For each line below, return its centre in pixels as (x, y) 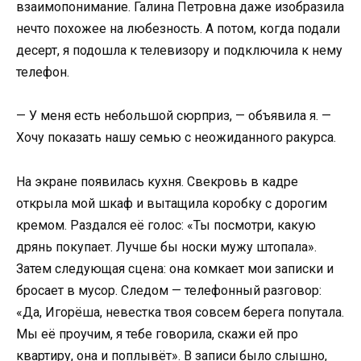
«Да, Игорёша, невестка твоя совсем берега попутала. (180, 312)
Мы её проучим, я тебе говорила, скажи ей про (157, 334)
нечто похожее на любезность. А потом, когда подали (178, 29)
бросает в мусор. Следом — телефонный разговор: (169, 290)
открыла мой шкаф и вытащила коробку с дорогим (172, 203)
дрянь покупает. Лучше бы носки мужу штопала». (166, 247)
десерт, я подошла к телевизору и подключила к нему (179, 51)
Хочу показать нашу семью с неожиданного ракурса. (176, 138)
